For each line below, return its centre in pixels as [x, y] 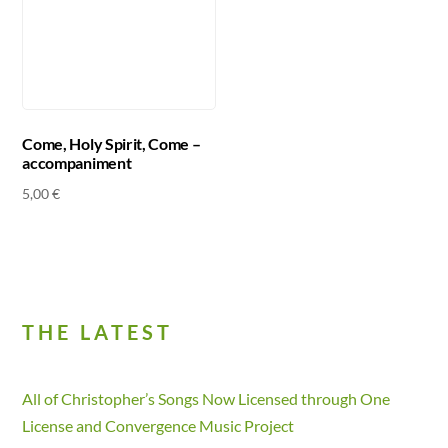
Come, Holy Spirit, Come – [111, 144]
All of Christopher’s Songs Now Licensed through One [206, 398]
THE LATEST [98, 332]
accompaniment [77, 163]
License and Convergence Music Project [158, 425]
